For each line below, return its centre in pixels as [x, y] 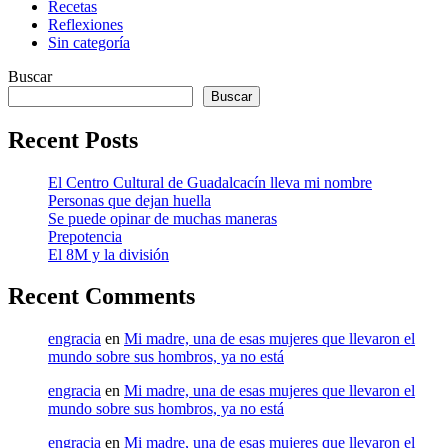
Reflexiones [85, 24]
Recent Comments [101, 296]
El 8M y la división [108, 254]
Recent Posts [73, 139]
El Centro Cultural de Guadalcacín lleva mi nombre [210, 182]
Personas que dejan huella [129, 200]
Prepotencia [85, 236]
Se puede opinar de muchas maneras [162, 218]
